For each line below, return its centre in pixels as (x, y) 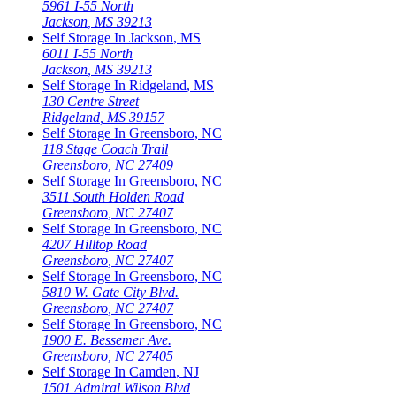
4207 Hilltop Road (95, 245)
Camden (152, 372)
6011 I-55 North (88, 54)
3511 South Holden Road (113, 197)
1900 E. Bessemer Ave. (107, 340)
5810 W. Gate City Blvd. (110, 293)
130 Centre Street (91, 102)
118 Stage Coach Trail (105, 149)
